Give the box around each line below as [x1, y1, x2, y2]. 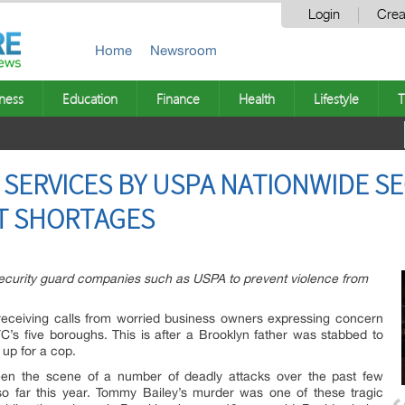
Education [62, 89, 118, 108]
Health [239, 89, 275, 108]
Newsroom [150, 42, 217, 58]
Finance [156, 89, 200, 108]
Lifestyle [314, 89, 359, 108]
